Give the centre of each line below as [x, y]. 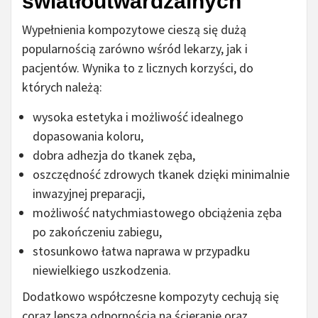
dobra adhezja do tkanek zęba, [114, 155]
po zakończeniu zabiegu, [97, 232]
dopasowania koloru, [88, 136]
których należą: [62, 87]
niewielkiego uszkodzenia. [102, 270]
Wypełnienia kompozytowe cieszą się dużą [134, 30]
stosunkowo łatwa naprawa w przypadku [141, 251]
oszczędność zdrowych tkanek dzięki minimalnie [161, 175]
